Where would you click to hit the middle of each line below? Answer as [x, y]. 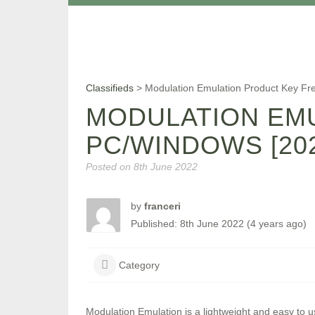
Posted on [108, 167]
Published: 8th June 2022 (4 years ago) [219, 224]
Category [139, 265]
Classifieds [110, 88]
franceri [162, 206]
